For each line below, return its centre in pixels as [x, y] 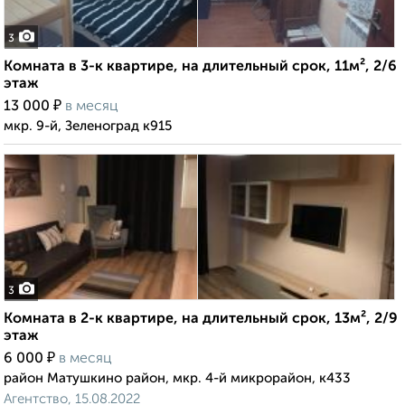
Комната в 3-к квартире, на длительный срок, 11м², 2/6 [200, 67]
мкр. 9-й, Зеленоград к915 [88, 127]
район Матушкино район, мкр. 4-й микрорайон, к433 [177, 379]
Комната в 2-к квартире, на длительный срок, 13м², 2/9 [201, 320]
